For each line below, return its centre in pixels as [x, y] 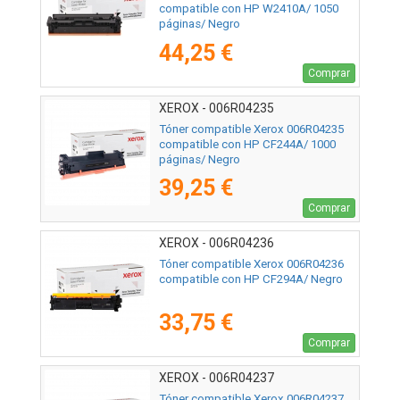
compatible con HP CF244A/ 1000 [247, 144]
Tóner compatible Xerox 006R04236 [251, 263]
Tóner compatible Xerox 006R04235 [251, 129]
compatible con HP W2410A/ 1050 [249, 9]
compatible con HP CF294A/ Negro [251, 279]
